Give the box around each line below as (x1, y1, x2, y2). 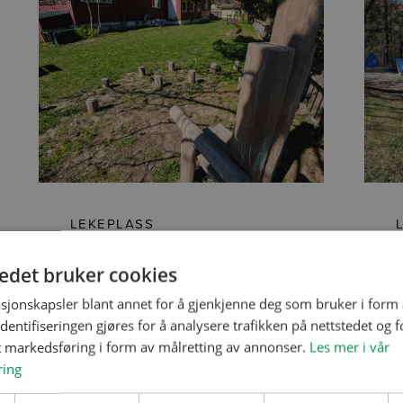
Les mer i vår (309, 337, 390, 356)
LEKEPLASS (69, 214, 155, 234)
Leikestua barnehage (69, 241, 275, 273)
